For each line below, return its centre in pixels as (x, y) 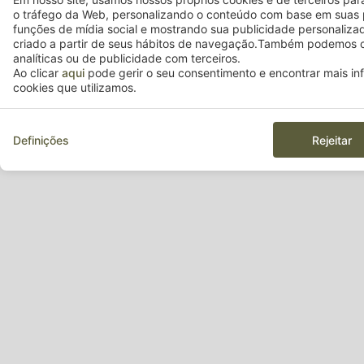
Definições (41, 140)
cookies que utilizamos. (75, 87)
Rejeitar (331, 140)
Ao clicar (37, 73)
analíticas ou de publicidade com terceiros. (127, 58)
